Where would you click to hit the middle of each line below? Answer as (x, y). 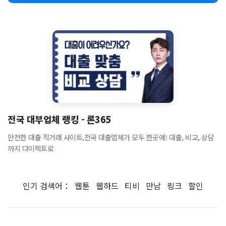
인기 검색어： (49, 186)
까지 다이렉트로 (31, 148)
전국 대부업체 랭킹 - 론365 (59, 119)
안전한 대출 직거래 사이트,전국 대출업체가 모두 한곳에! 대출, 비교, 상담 (111, 137)
